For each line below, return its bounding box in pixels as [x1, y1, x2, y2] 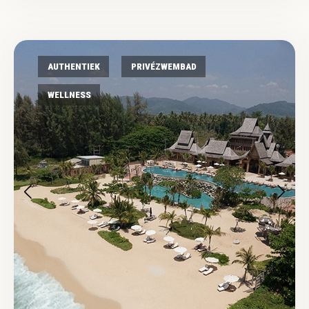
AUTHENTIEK [47, 61, 100, 72]
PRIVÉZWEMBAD [130, 61, 197, 72]
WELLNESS [47, 89, 91, 101]
